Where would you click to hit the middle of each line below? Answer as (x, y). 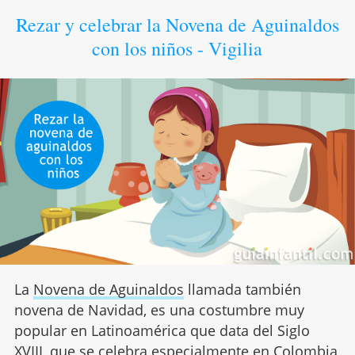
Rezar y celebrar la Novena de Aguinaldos (177, 25)
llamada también (242, 289)
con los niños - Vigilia (177, 48)
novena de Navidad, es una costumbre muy (159, 309)
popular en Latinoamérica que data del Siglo (162, 330)
